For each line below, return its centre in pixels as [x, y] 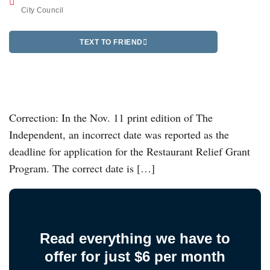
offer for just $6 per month [135, 257]
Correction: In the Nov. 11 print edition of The [111, 118]
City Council [42, 10]
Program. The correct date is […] [82, 168]
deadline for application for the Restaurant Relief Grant [130, 152]
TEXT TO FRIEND [111, 42]
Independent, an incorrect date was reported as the [119, 135]
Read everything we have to [135, 239]
